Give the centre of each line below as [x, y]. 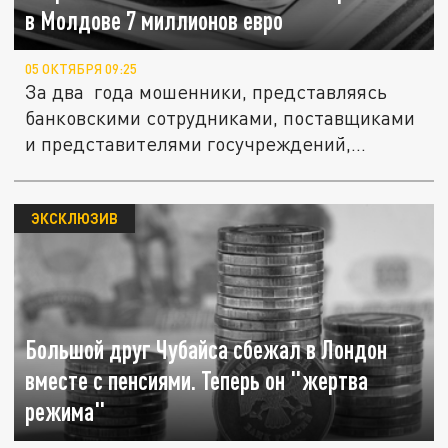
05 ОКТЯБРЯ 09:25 [81, 69]
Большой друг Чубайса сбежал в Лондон [206, 350]
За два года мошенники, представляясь [206, 92]
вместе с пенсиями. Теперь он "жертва [197, 381]
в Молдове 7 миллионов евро [154, 21]
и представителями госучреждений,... [196, 144]
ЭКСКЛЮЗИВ [74, 218]
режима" [66, 412]
